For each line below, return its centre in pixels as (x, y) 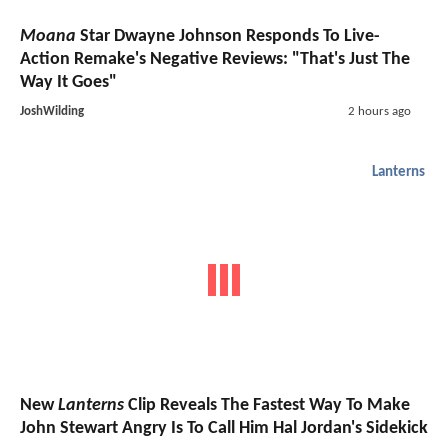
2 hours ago (379, 112)
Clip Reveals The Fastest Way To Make (267, 405)
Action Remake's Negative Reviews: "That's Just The (215, 60)
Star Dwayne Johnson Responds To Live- (228, 37)
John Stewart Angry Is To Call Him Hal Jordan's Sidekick (224, 428)
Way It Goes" (68, 83)
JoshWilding (52, 112)
